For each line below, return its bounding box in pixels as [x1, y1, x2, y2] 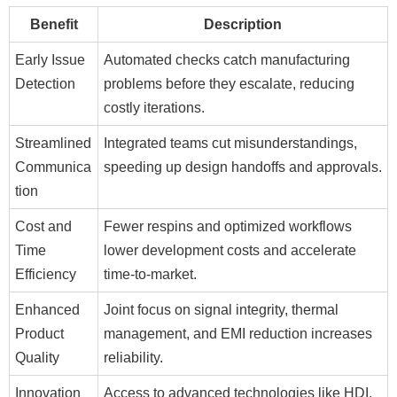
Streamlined [15, 136, 91, 151]
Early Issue [15, 52, 85, 67]
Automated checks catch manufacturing [104, 52, 350, 67]
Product [15, 326, 64, 341]
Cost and [15, 219, 72, 234]
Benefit [29, 17, 78, 32]
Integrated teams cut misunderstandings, [104, 136, 357, 151]
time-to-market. [104, 267, 197, 282]
